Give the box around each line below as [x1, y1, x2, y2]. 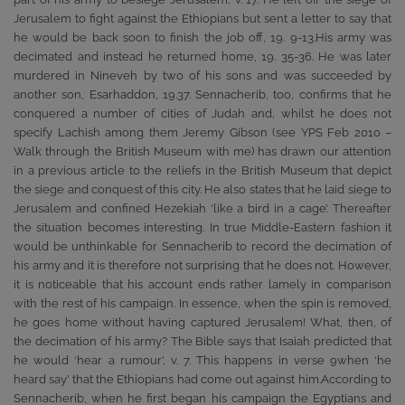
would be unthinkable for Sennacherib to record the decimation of [14, 239, 391, 253]
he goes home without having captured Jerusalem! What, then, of [14, 315, 391, 329]
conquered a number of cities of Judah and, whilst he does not [14, 106, 391, 120]
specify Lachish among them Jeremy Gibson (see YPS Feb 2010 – [14, 125, 391, 139]
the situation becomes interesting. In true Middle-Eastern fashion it [14, 220, 391, 234]
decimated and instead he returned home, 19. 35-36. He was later [14, 49, 391, 63]
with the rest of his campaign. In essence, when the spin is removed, [14, 296, 391, 310]
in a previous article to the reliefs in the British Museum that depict [14, 163, 391, 177]
